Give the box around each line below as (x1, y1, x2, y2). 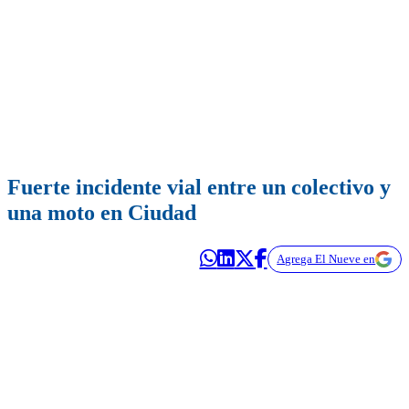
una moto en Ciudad (7, 201, 196, 225)
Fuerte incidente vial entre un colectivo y (7, 175, 391, 200)
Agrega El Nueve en (277, 252, 376, 267)
